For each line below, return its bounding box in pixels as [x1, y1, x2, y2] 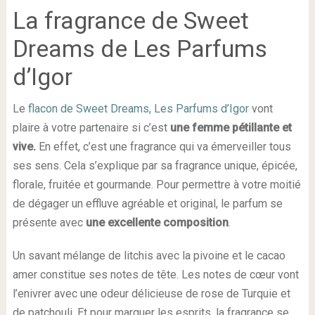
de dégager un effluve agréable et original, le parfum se [12, 197, 283, 211]
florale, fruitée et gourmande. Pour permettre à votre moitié [12, 178, 301, 192]
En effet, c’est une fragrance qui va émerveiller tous [35, 140, 291, 154]
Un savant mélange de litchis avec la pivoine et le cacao [12, 249, 285, 263]
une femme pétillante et [169, 121, 292, 135]
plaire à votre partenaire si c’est [12, 121, 170, 135]
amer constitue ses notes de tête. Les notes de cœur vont [12, 268, 299, 282]
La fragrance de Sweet [12, 6, 249, 35]
